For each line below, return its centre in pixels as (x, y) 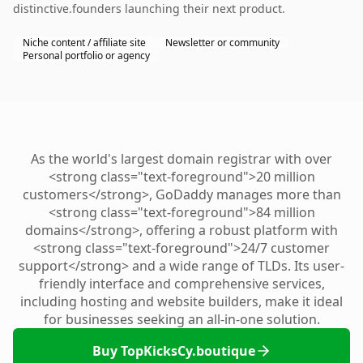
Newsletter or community (222, 43)
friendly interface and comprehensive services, (181, 284)
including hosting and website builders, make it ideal (181, 301)
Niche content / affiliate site (84, 43)
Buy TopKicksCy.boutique (173, 351)
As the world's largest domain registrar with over (181, 159)
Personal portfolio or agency (86, 56)
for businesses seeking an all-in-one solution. (181, 319)
